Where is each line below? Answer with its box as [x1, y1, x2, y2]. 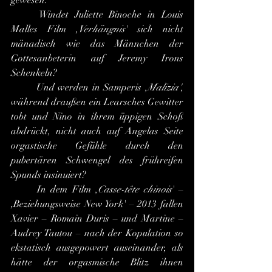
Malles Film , [11, 23, 78, 35]
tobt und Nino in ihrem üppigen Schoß [11, 110, 183, 123]
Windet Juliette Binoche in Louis [11, 8, 39, 21]
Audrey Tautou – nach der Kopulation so [11, 227, 183, 239]
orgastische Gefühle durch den [11, 140, 183, 152]
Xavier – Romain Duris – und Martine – [11, 212, 183, 225]
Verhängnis [78, 23, 125, 35]
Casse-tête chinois [97, 183, 172, 195]
